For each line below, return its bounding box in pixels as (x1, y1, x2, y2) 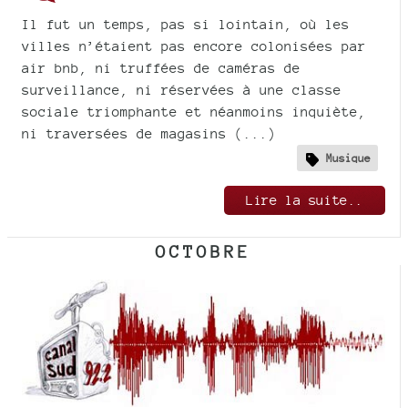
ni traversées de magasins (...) (22, 125, 276, 141)
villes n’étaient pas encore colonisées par (22, 37, 366, 54)
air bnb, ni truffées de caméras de (22, 59, 301, 76)
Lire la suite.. (246, 191, 363, 208)
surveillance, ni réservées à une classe (22, 81, 342, 97)
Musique (326, 150, 371, 165)
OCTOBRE (156, 240, 252, 261)
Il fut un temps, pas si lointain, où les (22, 15, 350, 32)
